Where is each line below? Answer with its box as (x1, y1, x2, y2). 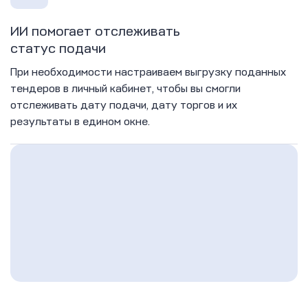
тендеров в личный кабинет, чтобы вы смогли (10, 81, 241, 96)
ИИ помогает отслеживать (10, 22, 180, 40)
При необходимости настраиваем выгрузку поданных (10, 65, 286, 79)
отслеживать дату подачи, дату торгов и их (10, 98, 237, 112)
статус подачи (10, 39, 106, 57)
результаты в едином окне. (10, 114, 153, 129)
